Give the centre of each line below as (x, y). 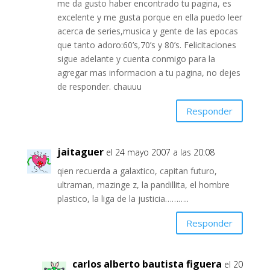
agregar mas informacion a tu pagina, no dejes (149, 73)
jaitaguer (80, 152)
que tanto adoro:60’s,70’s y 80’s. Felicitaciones (146, 45)
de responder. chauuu (99, 87)
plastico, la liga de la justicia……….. (123, 199)
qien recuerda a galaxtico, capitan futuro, (137, 171)
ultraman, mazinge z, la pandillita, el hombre (143, 185)
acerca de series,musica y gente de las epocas (147, 31)
